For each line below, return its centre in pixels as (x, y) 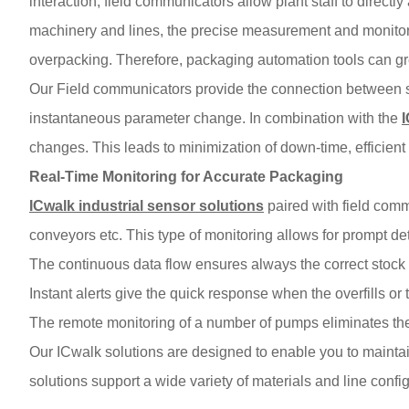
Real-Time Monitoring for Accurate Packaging (186, 176)
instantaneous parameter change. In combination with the (215, 118)
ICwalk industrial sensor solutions (147, 205)
